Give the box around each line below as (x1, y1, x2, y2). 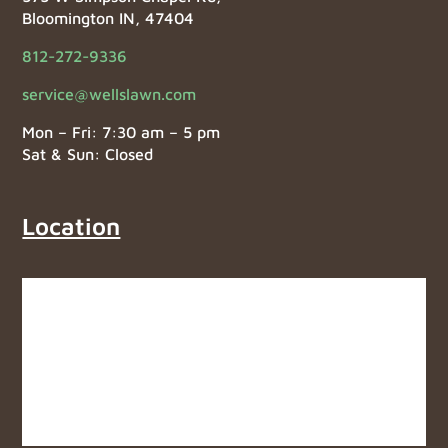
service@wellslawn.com (22, 84, 197, 103)
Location (22, 211, 121, 240)
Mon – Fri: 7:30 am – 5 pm (22, 122, 221, 141)
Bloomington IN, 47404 (22, 8, 195, 27)
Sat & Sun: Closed (22, 144, 154, 163)
